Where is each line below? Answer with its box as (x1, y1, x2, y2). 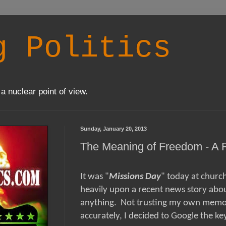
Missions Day (109, 172, 161, 182)
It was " (80, 172, 109, 182)
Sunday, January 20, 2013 (80, 126, 147, 132)
